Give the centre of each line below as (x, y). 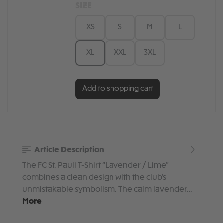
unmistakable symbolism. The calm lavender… (107, 190)
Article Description (68, 150)
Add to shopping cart (117, 89)
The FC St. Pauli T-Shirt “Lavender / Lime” (96, 166)
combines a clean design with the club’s (94, 178)
